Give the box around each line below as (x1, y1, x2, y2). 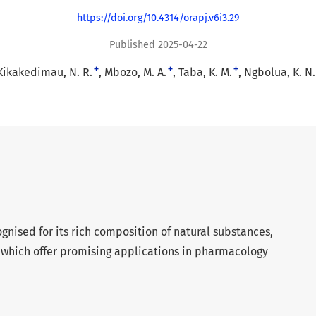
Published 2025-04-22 (109, 38, 207, 51)
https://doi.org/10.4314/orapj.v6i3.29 (76, 12, 240, 25)
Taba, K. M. (178, 65, 232, 79)
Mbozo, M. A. (104, 65, 166, 79)
